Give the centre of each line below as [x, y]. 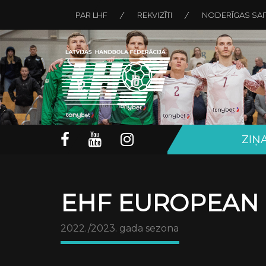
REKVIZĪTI [155, 15]
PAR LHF [91, 15]
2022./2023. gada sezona [120, 228]
